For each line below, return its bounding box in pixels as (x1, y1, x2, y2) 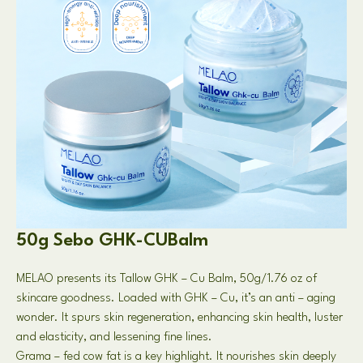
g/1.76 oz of (254, 273, 317, 285)
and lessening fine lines (90, 331, 208, 344)
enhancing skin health (198, 312, 308, 324)
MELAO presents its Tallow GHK (16, 273, 178, 285)
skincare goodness (16, 293, 111, 305)
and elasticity (16, 331, 83, 344)
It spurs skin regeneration (62, 312, 191, 324)
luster (314, 312, 343, 324)
